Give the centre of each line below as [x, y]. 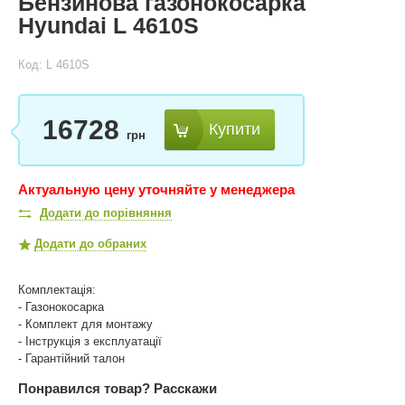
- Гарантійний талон [71, 358]
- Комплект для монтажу [85, 324]
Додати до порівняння [106, 212]
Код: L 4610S [54, 64]
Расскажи [185, 388]
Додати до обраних [90, 243]
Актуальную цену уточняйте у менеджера [156, 189]
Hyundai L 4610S [108, 25]
